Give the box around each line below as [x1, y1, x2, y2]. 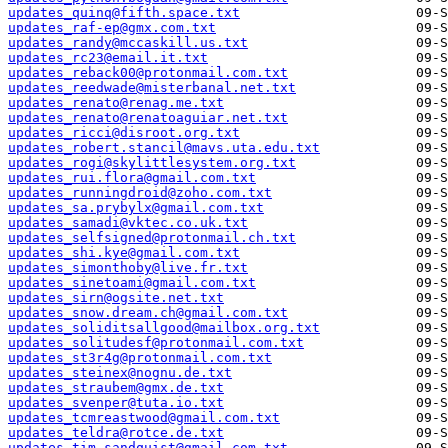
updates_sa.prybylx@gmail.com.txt [8, 200, 264, 216]
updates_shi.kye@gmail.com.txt [8, 245, 240, 261]
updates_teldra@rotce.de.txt [8, 425, 224, 441]
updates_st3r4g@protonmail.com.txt [8, 350, 272, 366]
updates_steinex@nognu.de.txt [8, 365, 232, 381]
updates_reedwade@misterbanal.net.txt [8, 80, 296, 96]
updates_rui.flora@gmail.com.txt [8, 170, 256, 186]
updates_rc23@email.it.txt [8, 50, 208, 66]
